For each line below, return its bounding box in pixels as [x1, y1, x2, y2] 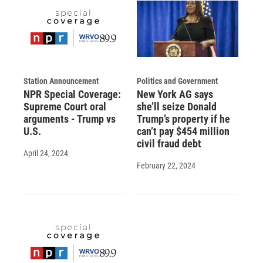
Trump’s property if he [136, 113, 230, 126]
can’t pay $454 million [136, 125, 230, 138]
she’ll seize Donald [136, 100, 217, 113]
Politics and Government [136, 76, 218, 86]
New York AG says [136, 88, 213, 101]
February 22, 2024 [136, 161, 195, 171]
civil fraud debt [136, 137, 201, 150]
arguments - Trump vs [23, 113, 116, 126]
